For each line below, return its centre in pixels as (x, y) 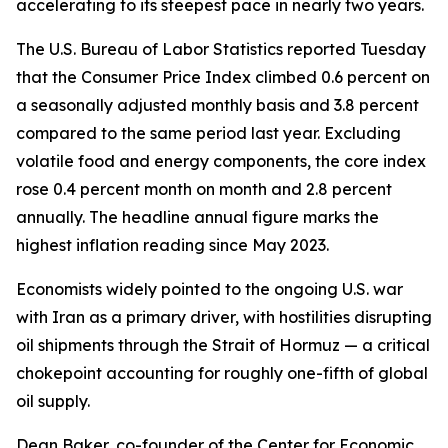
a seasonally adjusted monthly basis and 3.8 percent (217, 105)
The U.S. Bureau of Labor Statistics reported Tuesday (221, 49)
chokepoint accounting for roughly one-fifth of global (222, 373)
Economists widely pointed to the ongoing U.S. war (209, 289)
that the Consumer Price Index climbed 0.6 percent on (223, 77)
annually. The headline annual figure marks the (197, 217)
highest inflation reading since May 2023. (172, 245)
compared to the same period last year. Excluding (208, 133)
